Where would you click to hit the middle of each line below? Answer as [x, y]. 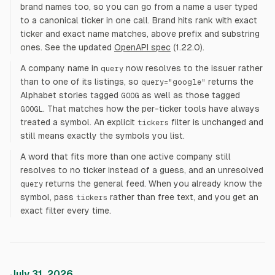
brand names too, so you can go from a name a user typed [139, 7]
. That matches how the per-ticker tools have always [151, 109]
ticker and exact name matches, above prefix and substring [140, 34]
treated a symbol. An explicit [78, 122]
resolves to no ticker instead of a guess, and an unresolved [142, 170]
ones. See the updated [66, 47]
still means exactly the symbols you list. [103, 136]
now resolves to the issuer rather [193, 68]
